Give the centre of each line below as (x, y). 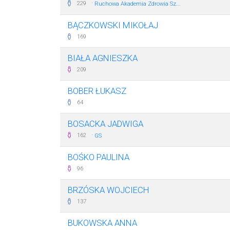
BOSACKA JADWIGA (106, 124)
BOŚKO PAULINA (99, 157)
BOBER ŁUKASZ (97, 91)
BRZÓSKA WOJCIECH (109, 190)
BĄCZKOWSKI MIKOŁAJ (113, 25)
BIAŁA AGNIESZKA (103, 58)
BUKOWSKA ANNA (102, 223)
